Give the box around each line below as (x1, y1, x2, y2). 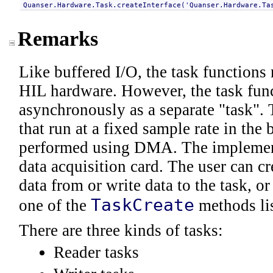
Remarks (18, 27, 98, 50)
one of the (19, 196, 91, 214)
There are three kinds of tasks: (19, 221, 223, 239)
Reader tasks (54, 243, 139, 261)
